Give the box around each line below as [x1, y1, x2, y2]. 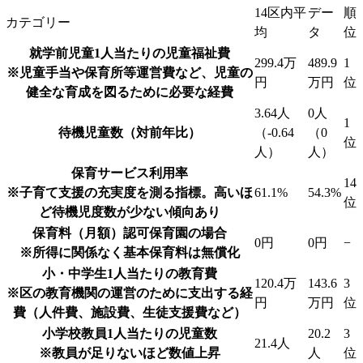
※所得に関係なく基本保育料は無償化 [19, 245, 240, 259]
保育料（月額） [32, 225, 123, 240]
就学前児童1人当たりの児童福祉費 [28, 45, 230, 60]
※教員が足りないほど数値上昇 [38, 345, 220, 360]
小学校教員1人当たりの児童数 [41, 326, 217, 340]
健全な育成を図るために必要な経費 [25, 84, 233, 99]
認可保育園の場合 [122, 225, 227, 240]
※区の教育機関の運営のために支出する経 [6, 285, 253, 300]
